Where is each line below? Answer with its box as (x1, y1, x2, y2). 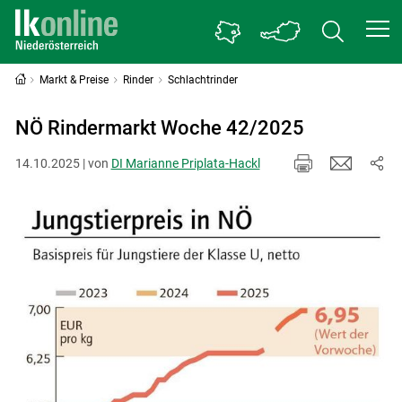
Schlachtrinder (167, 74, 238, 86)
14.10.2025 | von (14, 155, 111, 170)
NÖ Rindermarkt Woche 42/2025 (14, 117, 304, 139)
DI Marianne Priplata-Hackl (110, 155, 260, 170)
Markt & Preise (39, 74, 109, 86)
